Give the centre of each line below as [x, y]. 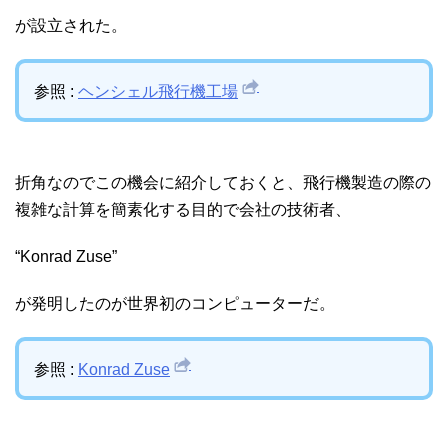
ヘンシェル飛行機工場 [158, 92]
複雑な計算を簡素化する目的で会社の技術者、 [183, 210]
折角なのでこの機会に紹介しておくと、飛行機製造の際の [223, 183]
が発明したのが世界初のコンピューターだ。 [175, 304]
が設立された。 [71, 26]
